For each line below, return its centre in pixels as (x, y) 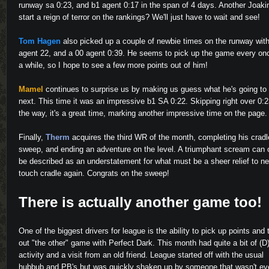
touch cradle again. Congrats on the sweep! (94, 174)
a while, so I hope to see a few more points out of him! (113, 65)
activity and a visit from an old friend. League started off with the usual (141, 255)
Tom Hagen (40, 41)
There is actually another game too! (140, 202)
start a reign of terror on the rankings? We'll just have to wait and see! (139, 17)
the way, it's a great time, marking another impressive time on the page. (143, 113)
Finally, (32, 138)
